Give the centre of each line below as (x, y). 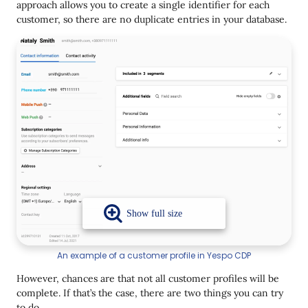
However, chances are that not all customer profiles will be (148, 278)
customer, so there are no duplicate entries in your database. (152, 20)
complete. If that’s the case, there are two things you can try (150, 293)
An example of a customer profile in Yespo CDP (154, 255)
